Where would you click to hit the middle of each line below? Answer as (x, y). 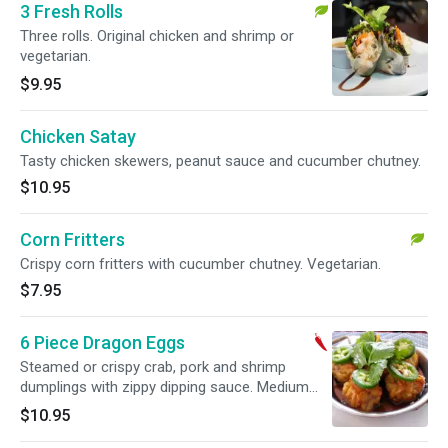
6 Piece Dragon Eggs (102, 342)
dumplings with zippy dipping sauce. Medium (164, 387)
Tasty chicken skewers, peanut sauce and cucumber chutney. (220, 161)
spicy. (38, 407)
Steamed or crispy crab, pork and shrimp (153, 367)
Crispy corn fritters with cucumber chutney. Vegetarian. (200, 264)
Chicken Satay (78, 136)
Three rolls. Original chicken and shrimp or (157, 36)
